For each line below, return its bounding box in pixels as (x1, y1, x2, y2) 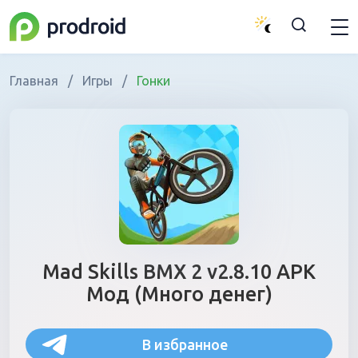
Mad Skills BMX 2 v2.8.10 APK (42, 261, 316, 283)
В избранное (141, 336, 228, 352)
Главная (10, 74, 62, 88)
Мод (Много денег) (86, 283, 272, 305)
